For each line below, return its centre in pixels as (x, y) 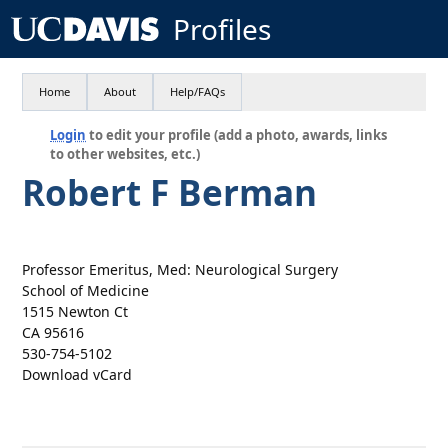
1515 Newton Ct (75, 311)
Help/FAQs (198, 91)
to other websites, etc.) (125, 154)
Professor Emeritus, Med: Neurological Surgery (180, 269)
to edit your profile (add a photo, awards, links (237, 135)
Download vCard (77, 374)
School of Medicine (86, 290)
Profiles (221, 29)
